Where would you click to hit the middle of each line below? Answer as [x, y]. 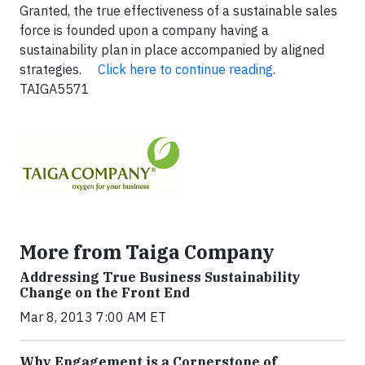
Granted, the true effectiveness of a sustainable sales [178, 11]
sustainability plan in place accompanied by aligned [172, 50]
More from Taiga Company [147, 252]
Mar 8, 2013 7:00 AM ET [93, 317]
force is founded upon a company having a [144, 30]
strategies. [59, 69]
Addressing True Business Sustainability [160, 277]
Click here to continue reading [185, 69]
